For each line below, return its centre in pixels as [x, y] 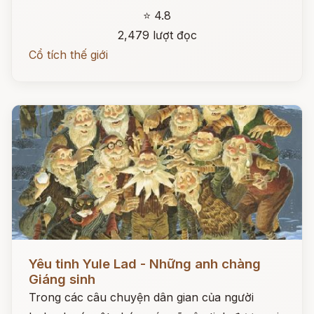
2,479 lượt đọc [157, 35]
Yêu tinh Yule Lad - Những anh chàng [145, 264]
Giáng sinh [62, 279]
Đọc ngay [37, 253]
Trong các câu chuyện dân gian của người [141, 297]
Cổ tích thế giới [68, 55]
